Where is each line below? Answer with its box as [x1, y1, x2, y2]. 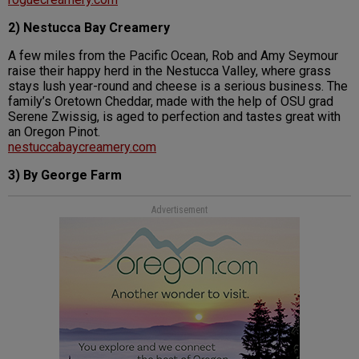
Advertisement [151, 204, 208, 216]
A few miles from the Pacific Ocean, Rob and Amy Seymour [8, 48, 338, 64]
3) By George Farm [8, 167, 122, 184]
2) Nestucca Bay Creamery [8, 20, 170, 36]
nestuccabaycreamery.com [8, 139, 156, 155]
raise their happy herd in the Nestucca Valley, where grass [8, 63, 331, 79]
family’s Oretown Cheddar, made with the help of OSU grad [8, 94, 333, 110]
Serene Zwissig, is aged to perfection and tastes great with [8, 109, 341, 125]
